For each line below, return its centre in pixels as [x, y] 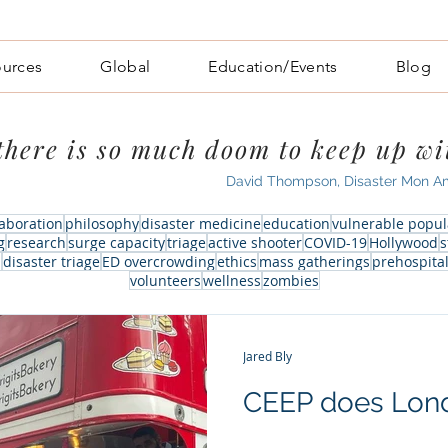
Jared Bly [267, 356]
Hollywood [403, 242]
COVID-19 [335, 242]
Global [125, 66]
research [36, 242]
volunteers [165, 280]
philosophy [102, 223]
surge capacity [116, 242]
